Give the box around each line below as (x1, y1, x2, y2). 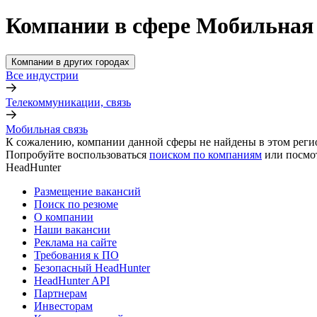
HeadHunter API (34, 274, 110, 287)
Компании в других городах (11, 56, 129, 67)
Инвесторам (34, 299, 93, 312)
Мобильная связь (6, 122, 88, 135)
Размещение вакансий (34, 185, 141, 197)
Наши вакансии (34, 223, 110, 236)
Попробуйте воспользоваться (6, 148, 146, 161)
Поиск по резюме (34, 197, 118, 210)
